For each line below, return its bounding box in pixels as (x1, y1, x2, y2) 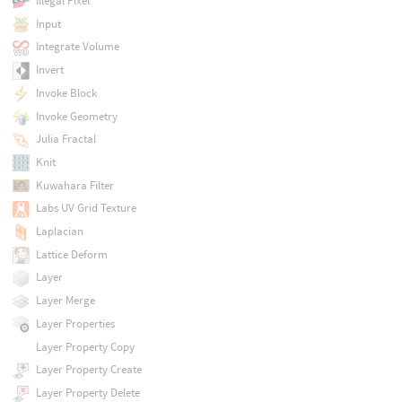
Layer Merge (35, 293, 95, 309)
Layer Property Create (35, 362, 142, 378)
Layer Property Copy (35, 338, 135, 354)
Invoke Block (35, 84, 97, 100)
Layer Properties (35, 315, 115, 331)
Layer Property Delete (35, 384, 140, 400)
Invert (35, 62, 64, 78)
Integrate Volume (35, 39, 119, 55)
